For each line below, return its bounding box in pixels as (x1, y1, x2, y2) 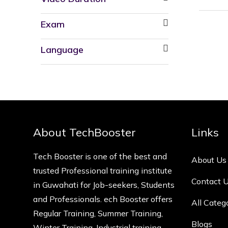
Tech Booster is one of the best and (33, 151, 167, 161)
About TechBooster (33, 125, 136, 139)
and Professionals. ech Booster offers (33, 194, 173, 204)
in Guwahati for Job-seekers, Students (33, 180, 175, 190)
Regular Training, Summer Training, (33, 208, 163, 218)
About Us (191, 155, 226, 165)
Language (41, 44, 83, 55)
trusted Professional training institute (33, 165, 172, 176)
